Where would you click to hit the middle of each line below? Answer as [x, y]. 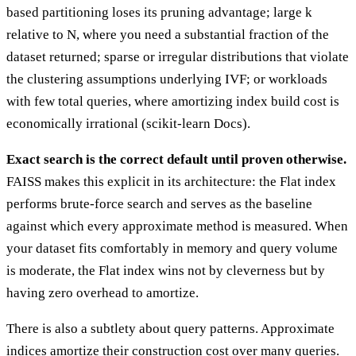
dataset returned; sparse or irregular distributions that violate [178, 56]
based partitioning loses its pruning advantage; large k [159, 12]
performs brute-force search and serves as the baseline [159, 203]
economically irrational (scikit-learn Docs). [128, 123]
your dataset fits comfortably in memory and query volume [172, 248]
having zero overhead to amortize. [103, 292]
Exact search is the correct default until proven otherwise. [176, 159]
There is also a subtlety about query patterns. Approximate [170, 328]
